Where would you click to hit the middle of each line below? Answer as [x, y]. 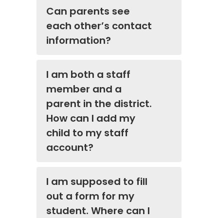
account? [70, 148]
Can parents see [88, 11]
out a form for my [90, 196]
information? [79, 41]
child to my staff [87, 133]
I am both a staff [88, 75]
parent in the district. [99, 104]
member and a [84, 89]
